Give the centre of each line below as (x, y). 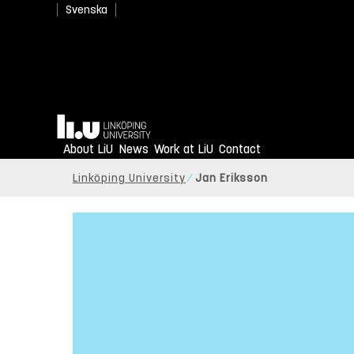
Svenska (87, 10)
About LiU (88, 149)
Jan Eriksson (232, 179)
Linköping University (129, 179)
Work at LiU (184, 149)
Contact (240, 149)
